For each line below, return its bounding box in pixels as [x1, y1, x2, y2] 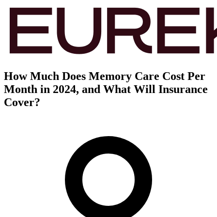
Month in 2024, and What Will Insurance [4, 82, 208, 95]
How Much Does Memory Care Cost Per [4, 69, 205, 82]
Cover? [4, 95, 40, 108]
